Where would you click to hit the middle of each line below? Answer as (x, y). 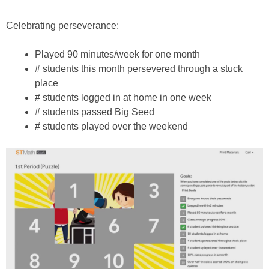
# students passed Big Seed (95, 112)
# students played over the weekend (111, 126)
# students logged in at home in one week (123, 97)
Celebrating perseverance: (62, 25)
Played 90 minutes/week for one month (117, 54)
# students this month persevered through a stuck (139, 68)
